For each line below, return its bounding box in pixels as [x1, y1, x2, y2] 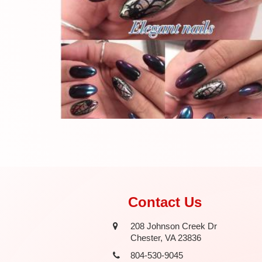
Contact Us [128, 194, 202, 210]
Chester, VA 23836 [130, 233, 201, 243]
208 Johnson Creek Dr [130, 221, 217, 231]
